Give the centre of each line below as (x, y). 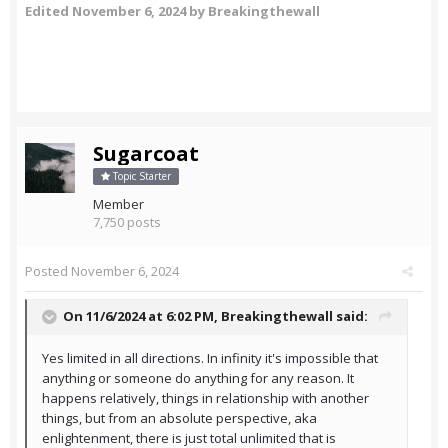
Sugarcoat (146, 154)
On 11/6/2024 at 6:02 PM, (142, 316)
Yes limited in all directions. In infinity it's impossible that (210, 358)
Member (118, 204)
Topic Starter (140, 176)
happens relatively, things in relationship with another (205, 398)
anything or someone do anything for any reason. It (198, 378)
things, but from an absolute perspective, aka (179, 418)
